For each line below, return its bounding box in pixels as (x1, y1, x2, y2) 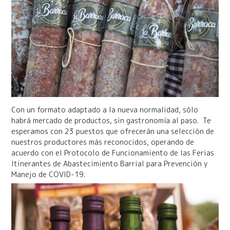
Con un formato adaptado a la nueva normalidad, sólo (11, 104, 198, 114)
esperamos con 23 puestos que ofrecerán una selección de (11, 126, 214, 136)
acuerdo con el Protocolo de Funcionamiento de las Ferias (11, 147, 214, 158)
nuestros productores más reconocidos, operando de (11, 137, 194, 147)
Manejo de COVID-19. (11, 169, 85, 179)
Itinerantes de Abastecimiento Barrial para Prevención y (11, 158, 207, 168)
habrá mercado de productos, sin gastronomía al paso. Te (11, 115, 211, 125)
